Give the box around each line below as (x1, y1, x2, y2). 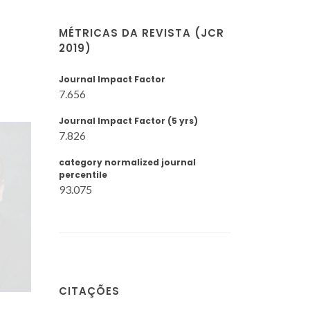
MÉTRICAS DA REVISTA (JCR (59, 26, 224, 40)
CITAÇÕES (59, 283, 120, 298)
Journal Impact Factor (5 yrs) (59, 115, 198, 127)
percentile (59, 169, 107, 181)
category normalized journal (59, 156, 196, 168)
